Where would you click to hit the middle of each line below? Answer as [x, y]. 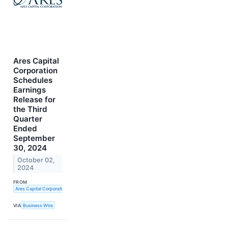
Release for [34, 99]
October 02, [36, 160]
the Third [30, 109]
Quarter [28, 119]
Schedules [33, 80]
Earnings [30, 90]
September [34, 138]
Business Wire [38, 205]
